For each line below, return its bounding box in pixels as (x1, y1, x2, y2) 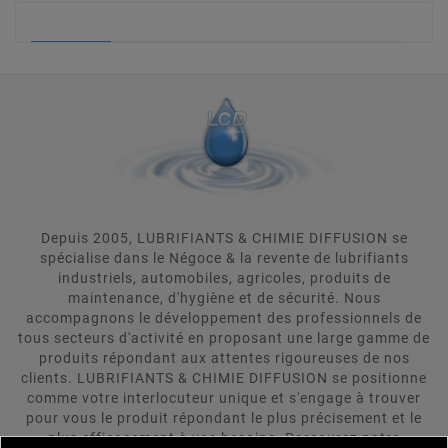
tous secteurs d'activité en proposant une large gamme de (18, 329, 430, 346)
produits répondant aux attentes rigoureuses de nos (38, 349, 410, 366)
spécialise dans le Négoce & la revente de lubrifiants (39, 249, 409, 266)
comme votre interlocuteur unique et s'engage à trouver (27, 389, 421, 406)
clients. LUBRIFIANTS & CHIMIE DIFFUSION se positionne (21, 369, 427, 386)
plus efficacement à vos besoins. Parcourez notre (48, 429, 400, 446)
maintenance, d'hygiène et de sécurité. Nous (67, 289, 381, 306)
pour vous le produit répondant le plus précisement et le (26, 409, 422, 426)
